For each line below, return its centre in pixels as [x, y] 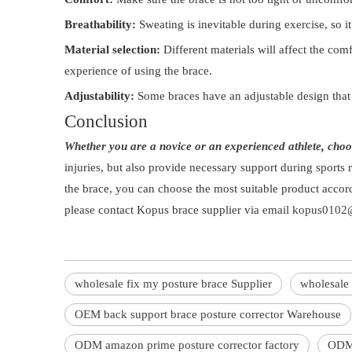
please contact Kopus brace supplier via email [178, 210]
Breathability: [100, 24]
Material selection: [112, 49]
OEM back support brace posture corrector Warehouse [208, 314]
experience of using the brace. [138, 71]
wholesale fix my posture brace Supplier [173, 284]
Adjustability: [99, 96]
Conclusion [106, 121]
